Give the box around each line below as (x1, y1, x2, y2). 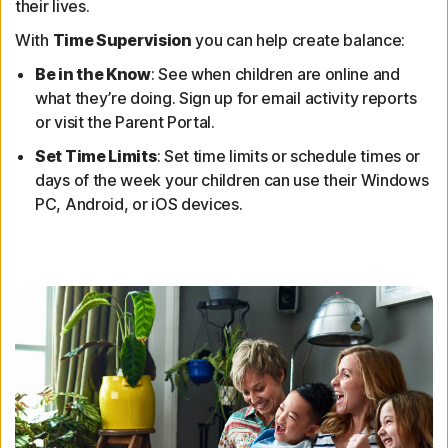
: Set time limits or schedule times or (156, 145, 421, 166)
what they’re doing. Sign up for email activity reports (35, 87, 417, 108)
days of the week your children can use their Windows (35, 169, 429, 190)
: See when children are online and (150, 63, 400, 84)
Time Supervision (52, 29, 192, 50)
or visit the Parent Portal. (35, 111, 215, 132)
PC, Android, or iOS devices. (35, 193, 243, 214)
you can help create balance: (191, 29, 406, 50)
